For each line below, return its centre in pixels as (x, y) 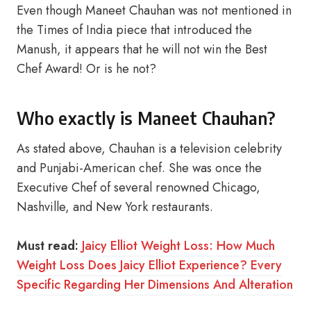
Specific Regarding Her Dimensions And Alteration (155, 285)
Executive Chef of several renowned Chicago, (138, 187)
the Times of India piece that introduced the (134, 30)
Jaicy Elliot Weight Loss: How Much (178, 246)
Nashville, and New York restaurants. (115, 207)
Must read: (48, 246)
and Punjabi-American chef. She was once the (139, 168)
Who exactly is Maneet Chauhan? (146, 118)
